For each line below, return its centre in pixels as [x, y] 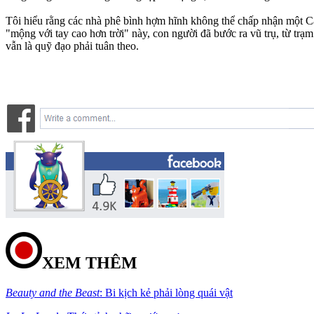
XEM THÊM [90, 262]
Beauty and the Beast [53, 292]
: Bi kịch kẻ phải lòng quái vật [166, 292]
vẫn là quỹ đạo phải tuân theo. [72, 46]
